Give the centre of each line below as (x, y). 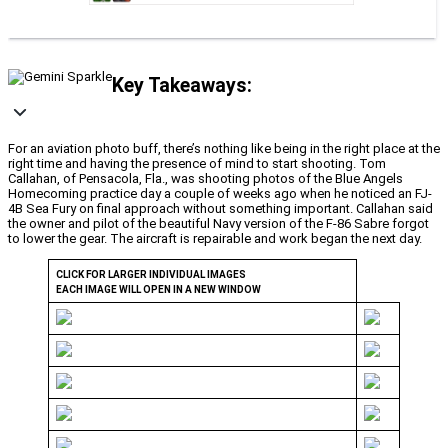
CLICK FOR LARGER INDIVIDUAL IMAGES (150, 275)
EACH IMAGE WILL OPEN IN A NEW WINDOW (158, 290)
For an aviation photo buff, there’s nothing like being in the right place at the (224, 149)
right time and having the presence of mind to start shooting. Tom (197, 164)
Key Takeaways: (182, 85)
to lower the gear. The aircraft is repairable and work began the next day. (215, 239)
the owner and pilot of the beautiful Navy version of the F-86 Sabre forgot (218, 224)
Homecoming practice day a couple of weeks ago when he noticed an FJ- (220, 194)
